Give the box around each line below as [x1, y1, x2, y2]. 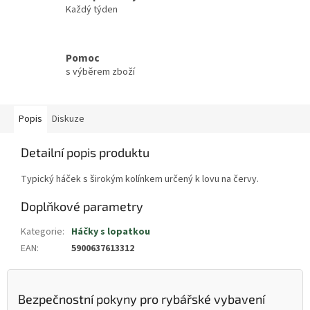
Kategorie [21, 225, 62, 239]
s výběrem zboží [66, 64, 135, 79]
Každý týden [66, 2, 118, 17]
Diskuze [52, 112, 84, 127]
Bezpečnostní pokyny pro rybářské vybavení [18, 291, 265, 307]
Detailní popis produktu [21, 145, 149, 161]
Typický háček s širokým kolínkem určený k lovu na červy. [21, 172, 259, 187]
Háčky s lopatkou [71, 225, 150, 239]
